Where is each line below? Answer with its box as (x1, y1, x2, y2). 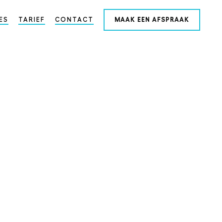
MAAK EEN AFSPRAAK (114, 16, 189, 23)
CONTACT (55, 16, 94, 23)
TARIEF (18, 16, 45, 23)
